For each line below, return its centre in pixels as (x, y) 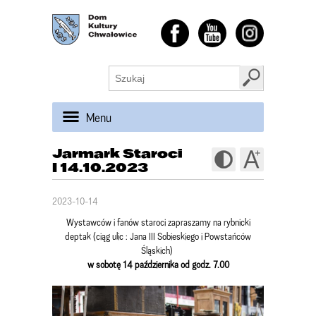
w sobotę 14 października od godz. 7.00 (158, 264)
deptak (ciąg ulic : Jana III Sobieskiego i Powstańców (158, 236)
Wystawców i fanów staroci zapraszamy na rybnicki (158, 222)
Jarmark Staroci (117, 153)
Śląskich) (158, 250)
